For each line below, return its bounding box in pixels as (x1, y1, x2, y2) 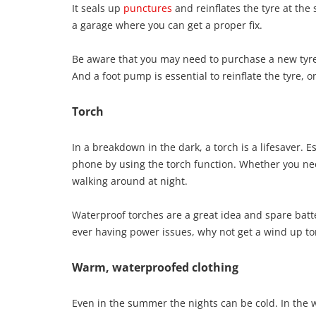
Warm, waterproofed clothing (72, 259, 238, 275)
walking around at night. (72, 174, 188, 188)
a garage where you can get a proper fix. (72, 18, 262, 32)
